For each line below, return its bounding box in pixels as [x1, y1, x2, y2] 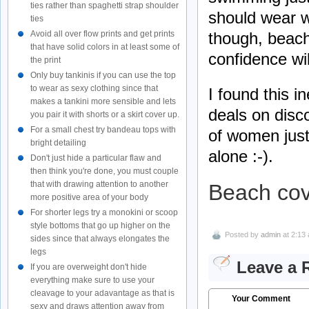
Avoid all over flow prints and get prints [30, 29, 175, 39]
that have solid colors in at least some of [30, 42, 179, 52]
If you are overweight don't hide [30, 262, 147, 272]
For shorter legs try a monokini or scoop [30, 208, 178, 217]
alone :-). [208, 146, 273, 166]
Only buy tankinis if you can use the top [30, 70, 176, 80]
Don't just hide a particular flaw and [30, 153, 161, 163]
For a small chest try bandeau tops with [30, 125, 176, 134]
